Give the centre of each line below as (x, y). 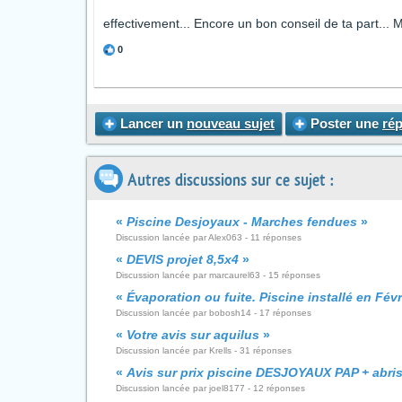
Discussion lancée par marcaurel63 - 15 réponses (218, 275)
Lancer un (152, 123)
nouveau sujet (231, 123)
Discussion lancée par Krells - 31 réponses (204, 350)
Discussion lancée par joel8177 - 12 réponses (210, 388)
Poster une (345, 123)
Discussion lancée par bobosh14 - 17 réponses (214, 313)
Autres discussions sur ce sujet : (228, 180)
